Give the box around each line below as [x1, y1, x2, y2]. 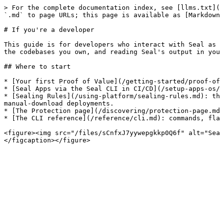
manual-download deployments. [4, 100, 114, 107]
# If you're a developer [4, 26, 94, 33]
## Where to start [4, 63, 71, 70]
